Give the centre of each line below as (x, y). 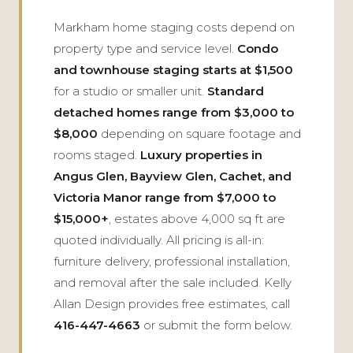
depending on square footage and (199, 134)
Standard (236, 91)
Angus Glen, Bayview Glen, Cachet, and (173, 176)
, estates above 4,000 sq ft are (197, 219)
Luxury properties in (201, 155)
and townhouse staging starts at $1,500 (173, 70)
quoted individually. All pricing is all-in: (159, 240)
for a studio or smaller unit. (130, 91)
